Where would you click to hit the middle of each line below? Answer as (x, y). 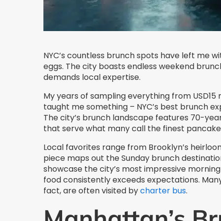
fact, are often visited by (92, 191)
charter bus (163, 191)
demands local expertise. (92, 77)
